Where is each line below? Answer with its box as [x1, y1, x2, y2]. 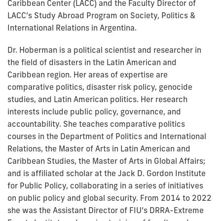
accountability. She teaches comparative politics [7, 118, 185, 129]
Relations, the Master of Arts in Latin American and [7, 143, 190, 153]
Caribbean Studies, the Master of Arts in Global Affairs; [7, 155, 205, 166]
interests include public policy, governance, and [7, 106, 181, 116]
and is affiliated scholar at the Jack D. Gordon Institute [7, 168, 206, 178]
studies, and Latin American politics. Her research [7, 94, 187, 104]
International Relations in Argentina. [7, 22, 137, 33]
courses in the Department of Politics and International [7, 131, 206, 141]
